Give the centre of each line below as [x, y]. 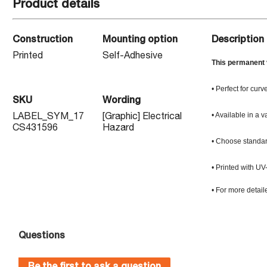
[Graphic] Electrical [142, 117]
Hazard [118, 129]
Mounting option [140, 41]
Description [237, 41]
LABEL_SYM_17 [48, 117]
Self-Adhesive [132, 57]
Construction [43, 41]
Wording [121, 101]
